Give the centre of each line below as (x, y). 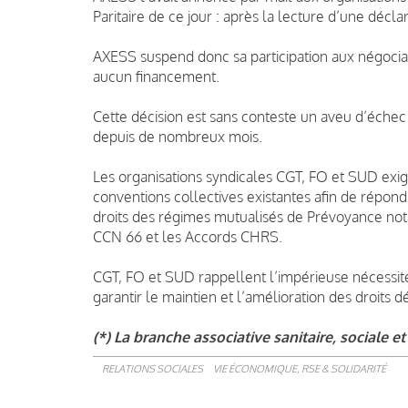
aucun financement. (156, 76)
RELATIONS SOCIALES (153, 368)
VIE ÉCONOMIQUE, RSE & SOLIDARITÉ (300, 368)
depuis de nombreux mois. (178, 136)
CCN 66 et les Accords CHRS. (188, 236)
